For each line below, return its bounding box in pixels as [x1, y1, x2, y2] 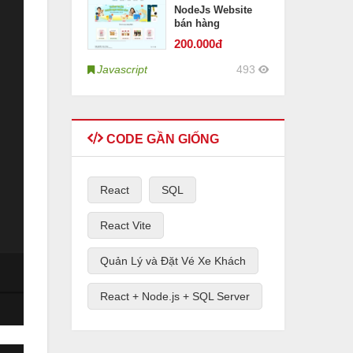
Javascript [97, 63, 147, 76]
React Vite [100, 219, 151, 232]
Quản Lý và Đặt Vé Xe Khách [100, 255, 246, 267]
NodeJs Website [174, 4, 252, 16]
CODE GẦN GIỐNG [103, 132, 219, 146]
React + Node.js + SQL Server [100, 290, 250, 303]
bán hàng [174, 17, 220, 29]
